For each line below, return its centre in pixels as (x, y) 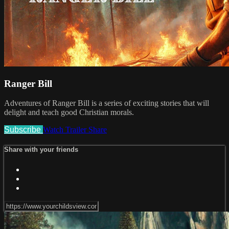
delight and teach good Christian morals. (69, 112)
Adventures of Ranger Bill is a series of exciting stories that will (107, 103)
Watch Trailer (66, 130)
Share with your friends (41, 150)
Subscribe (24, 130)
